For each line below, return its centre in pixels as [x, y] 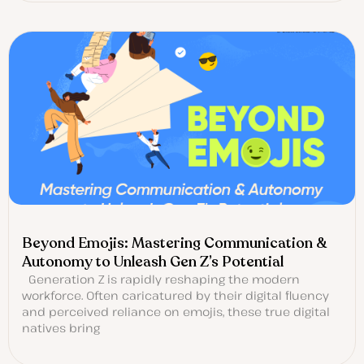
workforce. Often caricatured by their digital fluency [175, 296]
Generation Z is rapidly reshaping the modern [161, 279]
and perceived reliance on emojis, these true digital [176, 312]
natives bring [61, 328]
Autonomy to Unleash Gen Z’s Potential [153, 262]
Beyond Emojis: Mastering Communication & [174, 243]
